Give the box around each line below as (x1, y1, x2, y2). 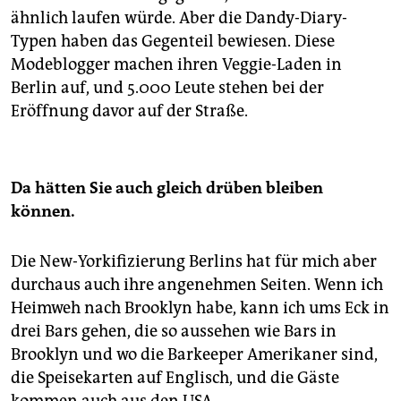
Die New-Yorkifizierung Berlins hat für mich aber (11, 251, 377, 271)
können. (11, 200, 75, 221)
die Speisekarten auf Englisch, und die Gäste (11, 367, 339, 388)
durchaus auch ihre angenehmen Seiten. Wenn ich (11, 274, 383, 294)
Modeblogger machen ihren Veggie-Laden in (11, 54, 342, 74)
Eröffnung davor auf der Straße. (11, 100, 248, 121)
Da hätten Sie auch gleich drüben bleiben (11, 177, 323, 198)
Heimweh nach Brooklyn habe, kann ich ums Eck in (11, 297, 389, 318)
